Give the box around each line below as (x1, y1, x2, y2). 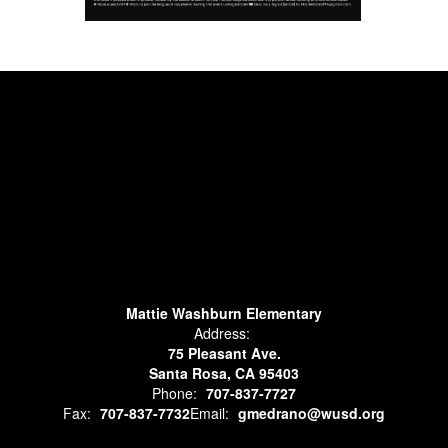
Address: (193, 322, 250, 343)
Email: (190, 402, 229, 423)
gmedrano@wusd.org (238, 402, 385, 423)
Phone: (152, 382, 197, 403)
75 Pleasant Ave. (167, 342, 281, 363)
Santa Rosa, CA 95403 (149, 362, 299, 383)
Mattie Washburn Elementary (126, 302, 322, 323)
